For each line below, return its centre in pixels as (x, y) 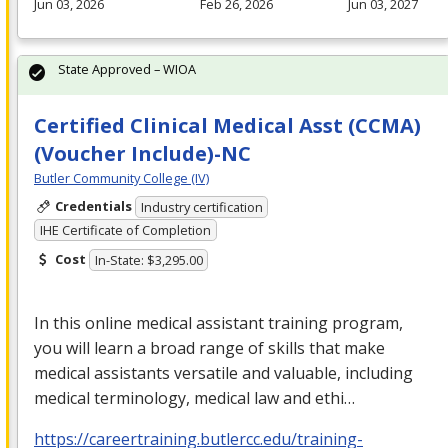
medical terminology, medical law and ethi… (194, 398)
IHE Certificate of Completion (125, 229)
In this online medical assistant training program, (218, 323)
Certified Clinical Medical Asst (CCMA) (227, 125)
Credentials (93, 205)
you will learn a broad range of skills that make (209, 348)
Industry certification (201, 207)
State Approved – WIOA (127, 68)
